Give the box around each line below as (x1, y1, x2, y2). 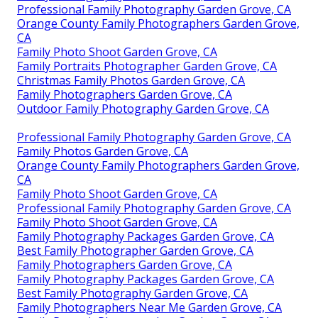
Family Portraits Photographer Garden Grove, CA (17, 57, 277, 74)
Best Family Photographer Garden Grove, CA (17, 242, 253, 258)
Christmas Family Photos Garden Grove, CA (17, 72, 245, 88)
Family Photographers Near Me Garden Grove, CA (17, 299, 282, 315)
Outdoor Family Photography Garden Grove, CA (17, 100, 269, 116)
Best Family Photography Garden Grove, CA (17, 285, 248, 301)
